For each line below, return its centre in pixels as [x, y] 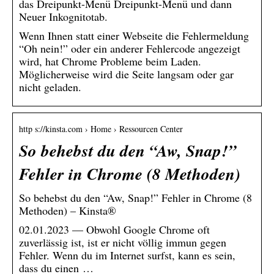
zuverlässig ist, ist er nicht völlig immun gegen [123, 242]
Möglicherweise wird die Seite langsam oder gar [126, 74]
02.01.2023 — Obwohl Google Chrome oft [114, 229]
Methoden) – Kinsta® [68, 210]
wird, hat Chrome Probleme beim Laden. [110, 61]
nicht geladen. [50, 87]
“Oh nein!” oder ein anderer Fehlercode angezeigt [130, 48]
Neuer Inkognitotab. [63, 16]
